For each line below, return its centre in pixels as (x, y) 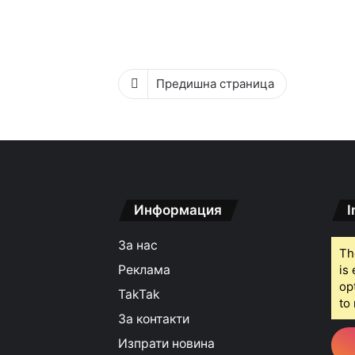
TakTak (139, 294)
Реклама (145, 270)
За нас (138, 245)
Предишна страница (216, 84)
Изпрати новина (167, 344)
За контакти (154, 319)
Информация (178, 210)
